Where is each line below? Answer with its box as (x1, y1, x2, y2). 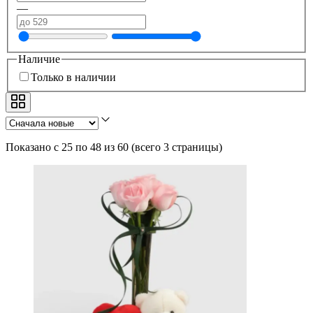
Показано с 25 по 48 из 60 (6, 141, 129, 154)
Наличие (18, 53, 60, 66)
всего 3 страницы (135, 141, 219, 154)
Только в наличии (31, 71, 116, 84)
